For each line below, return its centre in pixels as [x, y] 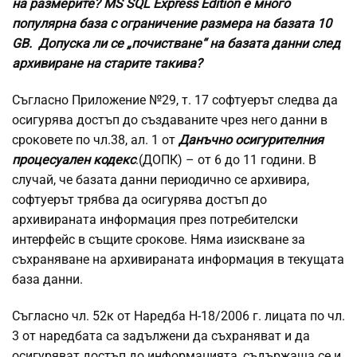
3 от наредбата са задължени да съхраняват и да [161, 336]
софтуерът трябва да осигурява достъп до [139, 200]
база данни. [47, 280]
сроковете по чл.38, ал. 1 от [95, 140]
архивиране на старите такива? [107, 64]
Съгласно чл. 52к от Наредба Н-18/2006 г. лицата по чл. [178, 316]
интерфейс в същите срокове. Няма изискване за [159, 240]
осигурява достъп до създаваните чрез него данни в [170, 120]
